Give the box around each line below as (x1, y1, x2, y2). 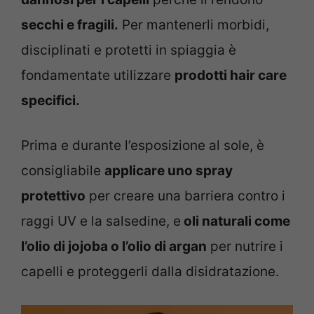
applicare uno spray (104, 163, 233, 179)
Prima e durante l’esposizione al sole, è (21, 137, 264, 154)
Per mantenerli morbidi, (118, 16, 269, 33)
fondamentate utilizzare (21, 67, 175, 83)
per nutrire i (207, 238, 283, 255)
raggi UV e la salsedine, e (21, 213, 181, 230)
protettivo (21, 188, 86, 205)
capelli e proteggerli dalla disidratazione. (21, 264, 279, 280)
